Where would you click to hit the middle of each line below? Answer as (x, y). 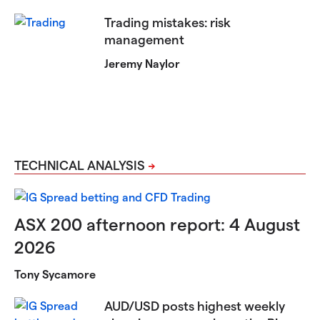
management (145, 39)
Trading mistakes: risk (168, 22)
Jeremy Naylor (142, 64)
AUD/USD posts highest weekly (195, 305)
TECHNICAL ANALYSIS (80, 164)
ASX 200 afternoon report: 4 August (157, 224)
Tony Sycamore (55, 274)
